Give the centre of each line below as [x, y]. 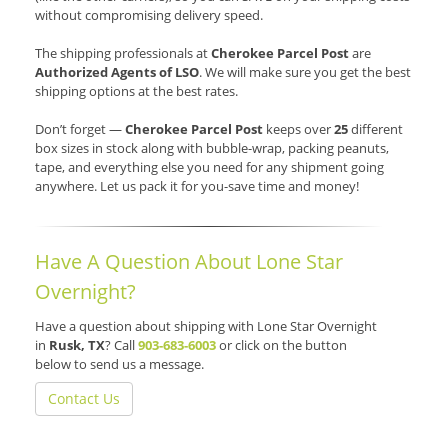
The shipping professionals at [123, 53]
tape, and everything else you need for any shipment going [209, 167]
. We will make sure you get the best [305, 72]
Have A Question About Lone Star [189, 262]
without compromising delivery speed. [149, 15]
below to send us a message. [119, 364]
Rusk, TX [77, 345]
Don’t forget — [80, 129]
